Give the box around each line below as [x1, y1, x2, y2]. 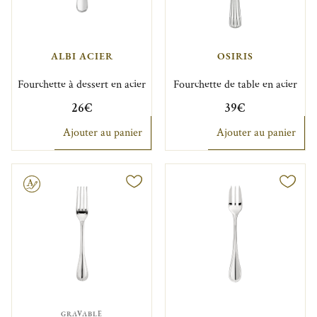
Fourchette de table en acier [173, 76, 297, 92]
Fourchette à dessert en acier [18, 76, 146, 92]
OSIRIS [217, 49, 253, 62]
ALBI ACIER [50, 49, 113, 62]
